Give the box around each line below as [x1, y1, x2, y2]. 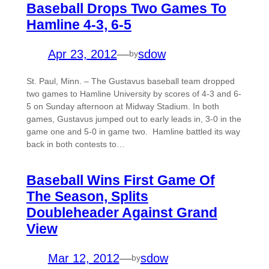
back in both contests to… [26, 139, 125, 149]
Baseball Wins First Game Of [26, 172, 215, 188]
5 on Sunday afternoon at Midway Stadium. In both [26, 101, 219, 111]
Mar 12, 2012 [47, 251, 119, 265]
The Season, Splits [26, 188, 148, 204]
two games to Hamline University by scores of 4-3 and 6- [26, 88, 241, 98]
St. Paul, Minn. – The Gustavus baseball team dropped [26, 76, 235, 86]
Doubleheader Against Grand [26, 204, 217, 220]
